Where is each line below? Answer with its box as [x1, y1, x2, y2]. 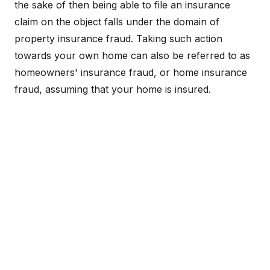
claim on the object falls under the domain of [14, 16, 219, 28]
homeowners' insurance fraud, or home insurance [14, 66, 247, 78]
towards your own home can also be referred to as [14, 49, 250, 61]
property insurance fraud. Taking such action [14, 33, 222, 45]
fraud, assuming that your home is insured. [14, 83, 211, 95]
